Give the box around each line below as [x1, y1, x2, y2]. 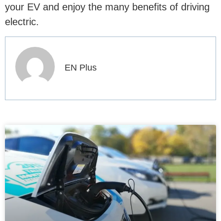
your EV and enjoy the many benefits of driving [5, 2, 210, 12]
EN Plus [65, 63, 97, 72]
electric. [5, 17, 39, 27]
